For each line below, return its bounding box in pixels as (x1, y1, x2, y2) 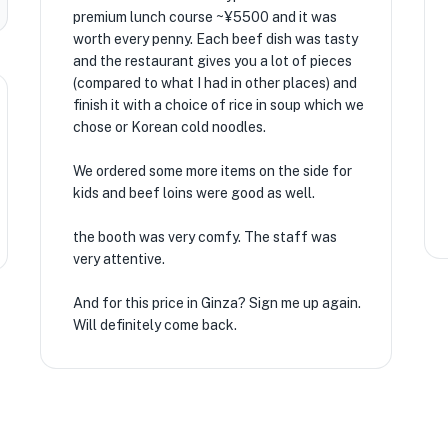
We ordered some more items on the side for (72, 163, 352, 179)
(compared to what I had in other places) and (72, 75, 357, 91)
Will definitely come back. (72, 317, 237, 333)
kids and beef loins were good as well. (72, 185, 315, 201)
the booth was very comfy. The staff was (72, 229, 337, 245)
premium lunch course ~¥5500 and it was (72, 9, 337, 25)
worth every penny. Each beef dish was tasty (72, 31, 358, 47)
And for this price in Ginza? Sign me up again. (72, 295, 361, 311)
